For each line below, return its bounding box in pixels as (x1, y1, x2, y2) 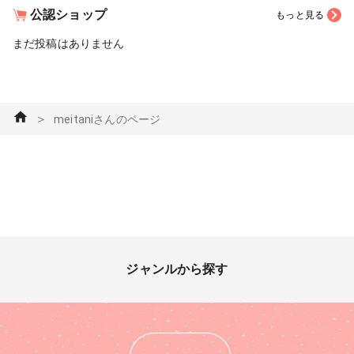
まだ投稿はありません (13, 37, 125, 51)
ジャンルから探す (126, 262, 228, 277)
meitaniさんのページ (54, 112, 161, 126)
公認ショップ (30, 7, 107, 21)
